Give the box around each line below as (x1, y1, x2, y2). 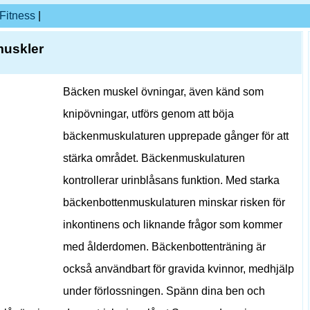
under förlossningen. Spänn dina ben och (63, 285, 265, 297)
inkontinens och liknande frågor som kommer (63, 219, 282, 230)
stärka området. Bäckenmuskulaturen (63, 152, 245, 164)
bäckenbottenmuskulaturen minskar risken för (63, 197, 285, 208)
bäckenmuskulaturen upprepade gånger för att (63, 130, 289, 142)
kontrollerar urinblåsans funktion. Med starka (63, 174, 280, 186)
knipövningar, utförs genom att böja (63, 108, 234, 120)
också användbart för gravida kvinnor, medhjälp (63, 263, 294, 275)
